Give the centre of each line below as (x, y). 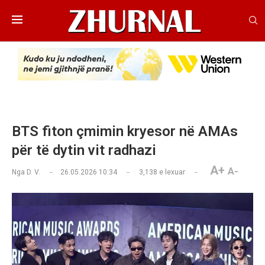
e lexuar (171, 172)
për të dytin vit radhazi (84, 151)
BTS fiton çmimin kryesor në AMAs (125, 132)
